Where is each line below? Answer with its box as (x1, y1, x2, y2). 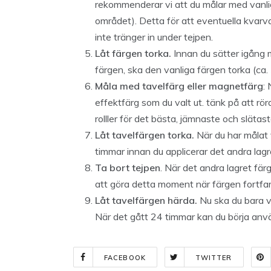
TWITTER (195, 253, 232, 262)
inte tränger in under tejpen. (95, 31, 215, 43)
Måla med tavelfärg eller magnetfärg (95, 80, 263, 92)
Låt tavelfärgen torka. (95, 129, 194, 141)
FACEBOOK (104, 253, 146, 262)
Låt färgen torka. (95, 47, 174, 59)
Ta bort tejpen (95, 162, 160, 174)
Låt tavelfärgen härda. (95, 194, 197, 206)
